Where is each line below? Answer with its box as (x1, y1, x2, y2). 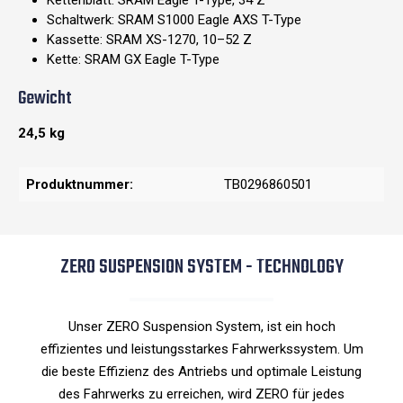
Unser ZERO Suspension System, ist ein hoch (67, 318, 336, 336)
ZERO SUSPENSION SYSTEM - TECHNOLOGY (59, 253, 344, 283)
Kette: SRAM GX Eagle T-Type (47, 51, 219, 68)
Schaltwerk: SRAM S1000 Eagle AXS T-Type (47, 12, 301, 29)
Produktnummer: (26, 176, 133, 193)
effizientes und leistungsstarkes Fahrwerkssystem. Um (40, 341, 363, 358)
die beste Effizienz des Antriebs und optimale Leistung (41, 363, 362, 381)
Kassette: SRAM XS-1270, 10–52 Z (47, 31, 252, 49)
